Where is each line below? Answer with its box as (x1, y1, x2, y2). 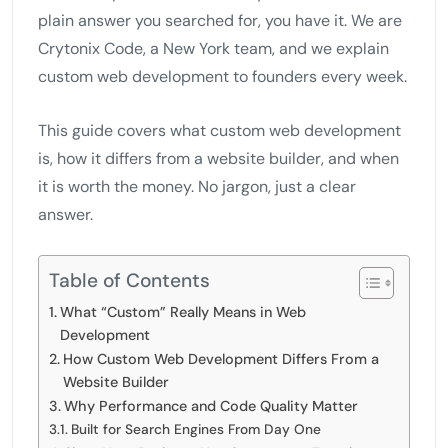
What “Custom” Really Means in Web (59, 302, 306, 321)
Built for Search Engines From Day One (70, 419, 321, 438)
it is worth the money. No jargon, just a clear (38, 175, 356, 197)
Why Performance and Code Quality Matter (63, 396, 358, 415)
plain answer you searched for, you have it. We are (38, 9, 402, 31)
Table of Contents (49, 268, 210, 294)
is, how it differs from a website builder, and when (38, 147, 399, 169)
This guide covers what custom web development (38, 119, 401, 141)
